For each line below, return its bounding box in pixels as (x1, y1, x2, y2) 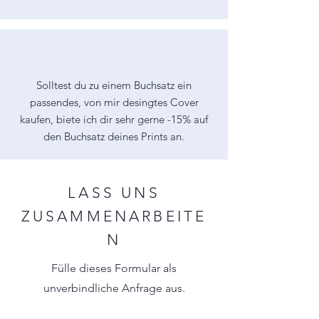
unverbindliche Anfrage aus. (43, 281, 185, 295)
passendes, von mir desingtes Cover (29, 95, 199, 109)
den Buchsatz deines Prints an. (43, 130, 184, 143)
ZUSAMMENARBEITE (21, 207, 207, 225)
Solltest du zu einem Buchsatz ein (36, 78, 192, 92)
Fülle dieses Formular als (51, 261, 177, 275)
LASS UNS (68, 184, 160, 202)
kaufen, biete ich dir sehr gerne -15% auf (20, 113, 208, 126)
